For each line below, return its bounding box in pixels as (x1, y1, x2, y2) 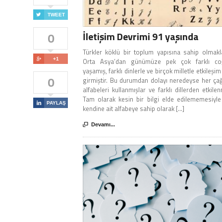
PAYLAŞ (46, 100, 66, 106)
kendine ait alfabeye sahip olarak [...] (83, 104, 184, 114)
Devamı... (91, 121, 115, 128)
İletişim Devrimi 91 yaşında (83, 29, 199, 45)
